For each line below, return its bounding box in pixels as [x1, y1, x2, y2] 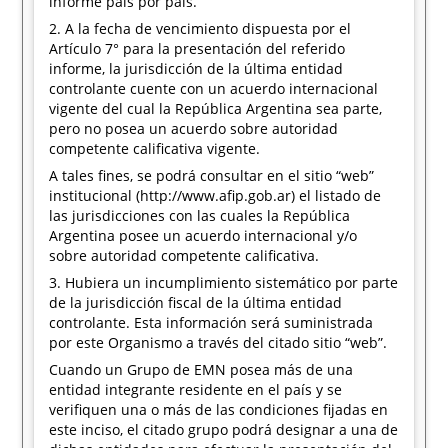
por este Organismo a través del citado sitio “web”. [49, 333, 392, 352]
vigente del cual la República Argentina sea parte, [49, 99, 383, 118]
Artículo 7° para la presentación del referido [49, 39, 346, 58]
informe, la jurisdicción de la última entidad [49, 59, 344, 78]
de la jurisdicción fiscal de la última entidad [49, 293, 343, 312]
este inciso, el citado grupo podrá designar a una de [49, 420, 399, 439]
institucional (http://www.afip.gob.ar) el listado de [49, 186, 382, 205]
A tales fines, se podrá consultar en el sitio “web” [49, 166, 375, 185]
